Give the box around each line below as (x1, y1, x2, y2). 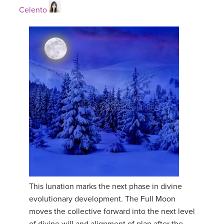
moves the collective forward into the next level (29, 206, 195, 217)
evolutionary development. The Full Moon (29, 194, 175, 204)
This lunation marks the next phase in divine (29, 181, 182, 192)
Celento (19, 5, 47, 15)
